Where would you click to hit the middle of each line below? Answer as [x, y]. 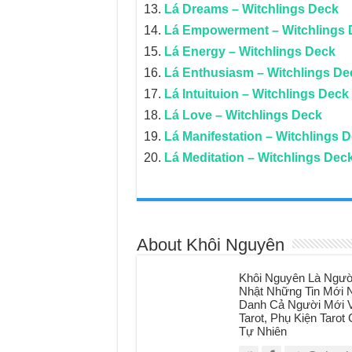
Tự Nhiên [262, 331]
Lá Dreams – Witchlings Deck [251, 9]
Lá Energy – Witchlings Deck [249, 51]
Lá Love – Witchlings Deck [243, 115]
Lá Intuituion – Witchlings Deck [256, 94]
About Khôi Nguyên [210, 245]
